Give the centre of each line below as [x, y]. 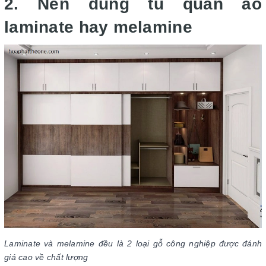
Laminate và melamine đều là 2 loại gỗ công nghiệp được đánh [133, 244]
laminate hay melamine [98, 27]
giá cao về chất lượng [46, 257]
